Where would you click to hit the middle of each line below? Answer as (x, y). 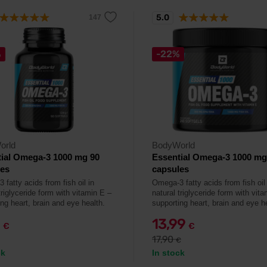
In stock (168, 253)
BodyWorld (173, 145)
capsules (170, 169)
